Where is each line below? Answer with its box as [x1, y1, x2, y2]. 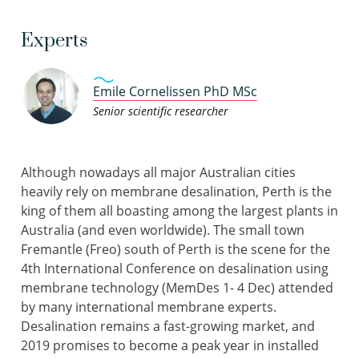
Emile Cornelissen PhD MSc [93, 83, 257, 101]
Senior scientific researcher [93, 103, 228, 119]
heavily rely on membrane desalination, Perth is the [21, 183, 332, 201]
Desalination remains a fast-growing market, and [21, 317, 315, 336]
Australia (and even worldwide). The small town [21, 221, 305, 240]
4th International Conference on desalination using [21, 260, 329, 278]
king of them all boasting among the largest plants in [21, 202, 338, 220]
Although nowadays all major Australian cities [21, 163, 296, 182]
